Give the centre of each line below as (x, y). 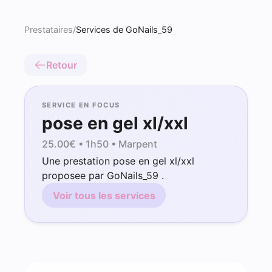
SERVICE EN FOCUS (81, 105)
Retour (62, 65)
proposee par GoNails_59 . (103, 176)
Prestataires (49, 29)
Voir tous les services (104, 195)
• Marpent (133, 144)
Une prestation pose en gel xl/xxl (118, 161)
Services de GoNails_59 (124, 29)
